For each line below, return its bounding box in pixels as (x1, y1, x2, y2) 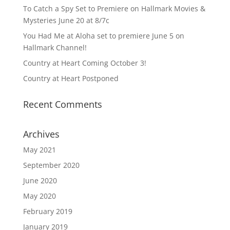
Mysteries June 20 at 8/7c (23, 15, 109, 25)
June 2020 (23, 176, 57, 185)
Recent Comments (23, 98, 102, 110)
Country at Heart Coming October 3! (23, 58, 146, 68)
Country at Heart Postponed (23, 73, 119, 83)
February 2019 (23, 206, 72, 216)
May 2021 (23, 145, 56, 155)
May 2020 (23, 191, 56, 201)
